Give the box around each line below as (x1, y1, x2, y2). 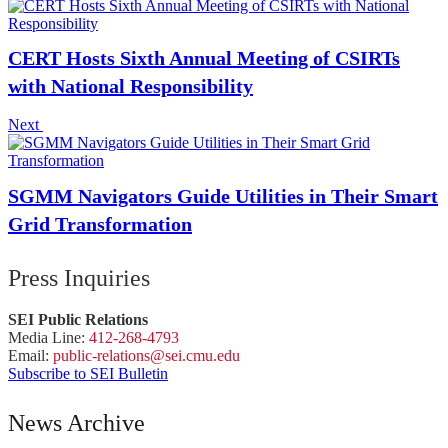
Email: (8, 346, 53, 364)
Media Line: (8, 328, 89, 346)
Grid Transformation (8, 212, 192, 235)
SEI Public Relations (8, 310, 148, 328)
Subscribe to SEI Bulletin (8, 364, 168, 382)
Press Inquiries (8, 264, 150, 291)
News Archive (8, 409, 145, 436)
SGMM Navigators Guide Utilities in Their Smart (8, 184, 438, 207)
